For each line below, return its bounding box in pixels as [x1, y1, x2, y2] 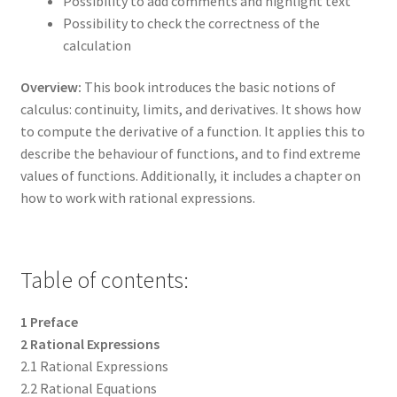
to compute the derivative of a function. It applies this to [19, 122, 365, 141]
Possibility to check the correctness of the [62, 13, 320, 32]
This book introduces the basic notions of [81, 78, 336, 97]
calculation [62, 35, 131, 54]
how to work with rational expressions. [19, 189, 255, 207]
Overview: [19, 78, 82, 97]
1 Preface [19, 312, 78, 331]
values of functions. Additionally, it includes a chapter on [19, 167, 361, 185]
